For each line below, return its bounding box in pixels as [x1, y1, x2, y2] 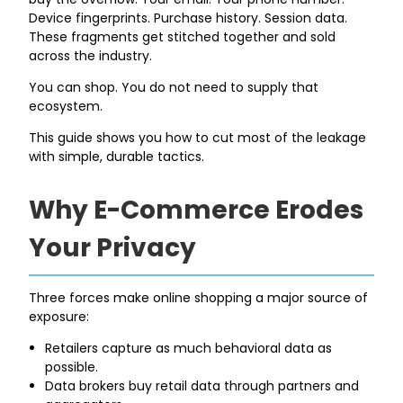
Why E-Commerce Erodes [29, 192, 364, 228]
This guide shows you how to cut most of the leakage [29, 128, 367, 147]
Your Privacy [29, 229, 197, 265]
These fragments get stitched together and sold [29, 27, 336, 46]
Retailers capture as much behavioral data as [45, 338, 333, 357]
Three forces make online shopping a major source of [29, 288, 369, 307]
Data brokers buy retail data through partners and [45, 376, 360, 395]
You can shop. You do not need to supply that [29, 77, 319, 96]
